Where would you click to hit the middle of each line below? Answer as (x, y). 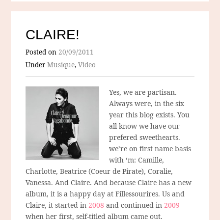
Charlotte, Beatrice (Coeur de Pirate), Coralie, (99, 171)
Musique (61, 65)
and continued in (134, 205)
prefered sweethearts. (145, 137)
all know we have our (145, 126)
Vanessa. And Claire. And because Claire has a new (109, 183)
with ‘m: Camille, (137, 160)
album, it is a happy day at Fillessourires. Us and (105, 194)
